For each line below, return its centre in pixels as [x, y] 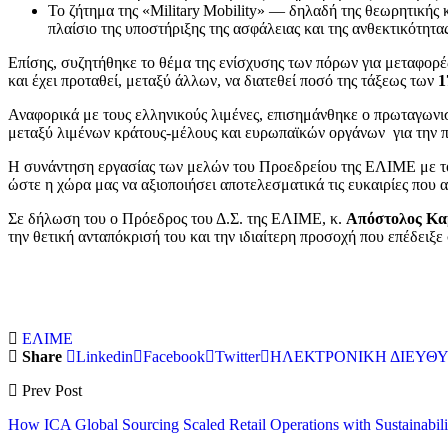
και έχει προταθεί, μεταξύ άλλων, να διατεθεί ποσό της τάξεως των [223, 80]
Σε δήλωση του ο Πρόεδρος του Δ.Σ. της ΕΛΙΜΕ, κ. [177, 218]
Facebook [174, 356]
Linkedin [104, 356]
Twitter [237, 356]
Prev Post [50, 390]
